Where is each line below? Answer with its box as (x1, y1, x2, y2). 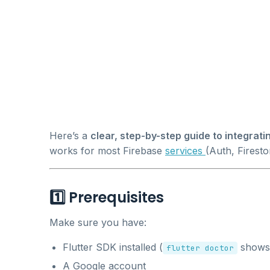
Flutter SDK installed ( (63, 240, 163, 253)
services (165, 144, 206, 157)
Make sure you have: (49, 216, 146, 228)
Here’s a (49, 129, 90, 142)
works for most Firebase (49, 144, 165, 157)
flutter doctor (166, 242, 234, 253)
